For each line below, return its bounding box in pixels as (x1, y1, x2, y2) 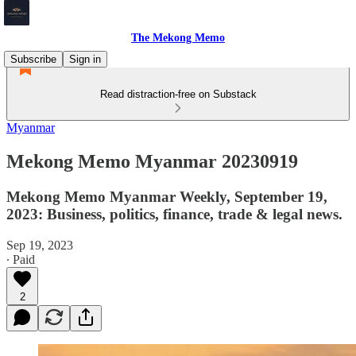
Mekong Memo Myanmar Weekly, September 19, (6, 188, 327, 205)
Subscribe (10, 53, 56, 65)
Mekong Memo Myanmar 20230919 (6, 150, 298, 172)
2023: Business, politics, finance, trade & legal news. (6, 205, 342, 222)
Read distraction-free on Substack (99, 88, 257, 100)
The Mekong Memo (131, 32, 225, 44)
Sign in (69, 53, 101, 65)
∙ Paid (6, 252, 35, 266)
